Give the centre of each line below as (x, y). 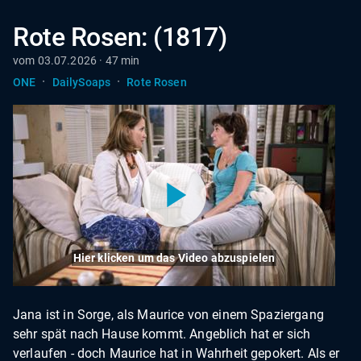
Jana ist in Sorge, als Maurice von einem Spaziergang (168, 314)
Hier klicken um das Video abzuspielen (174, 257)
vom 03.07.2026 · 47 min (77, 60)
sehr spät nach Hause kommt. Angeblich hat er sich (162, 334)
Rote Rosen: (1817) (120, 37)
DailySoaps (81, 82)
